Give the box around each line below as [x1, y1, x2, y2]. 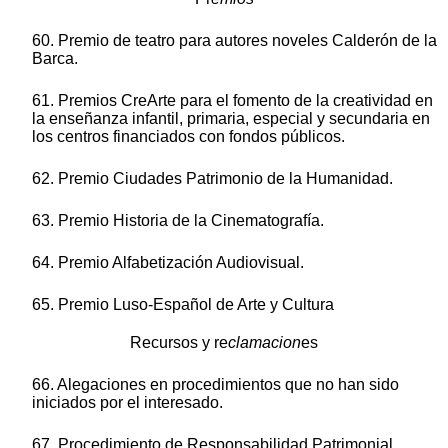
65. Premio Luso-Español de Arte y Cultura [32, 296, 334, 314]
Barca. [32, 50, 78, 68]
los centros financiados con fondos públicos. [32, 128, 345, 146]
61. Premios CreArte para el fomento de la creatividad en [32, 92, 433, 110]
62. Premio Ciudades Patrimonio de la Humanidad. [32, 170, 393, 188]
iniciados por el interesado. [32, 394, 223, 412]
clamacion [228, 334, 301, 352]
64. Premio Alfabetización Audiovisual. [32, 254, 304, 272]
